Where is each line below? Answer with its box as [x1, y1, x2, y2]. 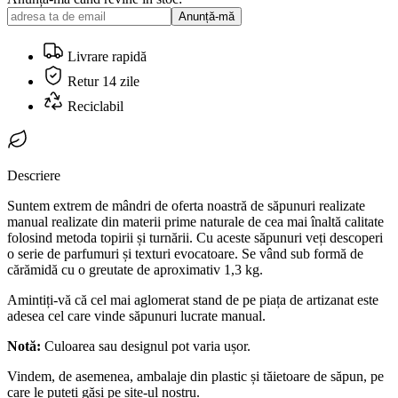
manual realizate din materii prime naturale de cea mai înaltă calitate [7, 213, 384, 229]
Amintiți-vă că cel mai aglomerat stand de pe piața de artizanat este [7, 291, 378, 307]
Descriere [7, 167, 60, 183]
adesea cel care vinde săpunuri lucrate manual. [7, 307, 266, 323]
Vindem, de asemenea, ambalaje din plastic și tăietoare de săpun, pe [7, 368, 384, 384]
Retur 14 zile [64, 73, 139, 89]
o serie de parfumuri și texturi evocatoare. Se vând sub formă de [7, 245, 363, 261]
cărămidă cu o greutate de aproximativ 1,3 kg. [7, 261, 263, 277]
